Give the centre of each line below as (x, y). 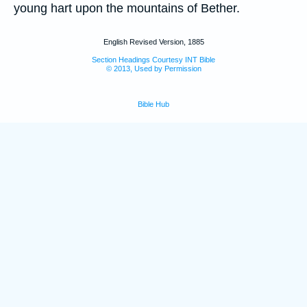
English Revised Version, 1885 (153, 42)
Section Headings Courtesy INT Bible (153, 60)
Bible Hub (153, 105)
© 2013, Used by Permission (153, 69)
